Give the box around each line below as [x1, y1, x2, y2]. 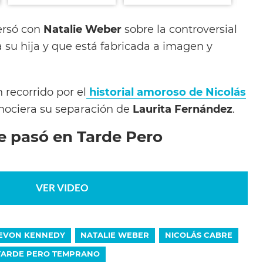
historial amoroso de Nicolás [86, 85, 246, 98]
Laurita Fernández [133, 102, 232, 115]
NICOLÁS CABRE [165, 230, 233, 240]
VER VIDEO [36, 181, 89, 194]
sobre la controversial [122, 22, 237, 35]
